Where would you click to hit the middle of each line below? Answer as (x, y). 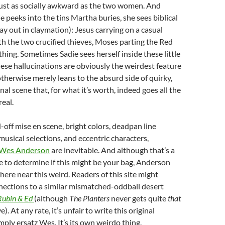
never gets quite (139, 198)
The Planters (89, 198)
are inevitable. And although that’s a (112, 150)
